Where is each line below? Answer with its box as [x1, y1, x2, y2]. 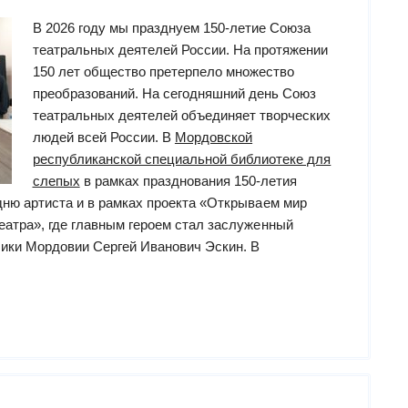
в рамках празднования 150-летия [79, 173, 298, 189]
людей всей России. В [32, 129, 175, 146]
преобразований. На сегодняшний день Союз [32, 86, 317, 102]
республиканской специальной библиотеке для [32, 151, 331, 168]
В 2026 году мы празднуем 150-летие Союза [32, 20, 311, 36]
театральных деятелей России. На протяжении [32, 42, 329, 58]
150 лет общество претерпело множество [32, 64, 295, 80]
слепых [32, 173, 80, 189]
